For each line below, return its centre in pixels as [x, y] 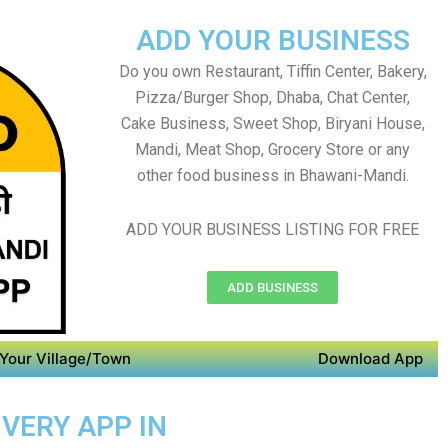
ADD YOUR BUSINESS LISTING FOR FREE [272, 229]
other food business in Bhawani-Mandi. [272, 175]
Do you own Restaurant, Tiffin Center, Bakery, [272, 71]
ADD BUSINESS [272, 287]
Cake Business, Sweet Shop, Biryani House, [272, 123]
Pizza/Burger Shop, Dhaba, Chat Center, [272, 97]
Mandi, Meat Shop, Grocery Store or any [272, 149]
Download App [370, 358]
